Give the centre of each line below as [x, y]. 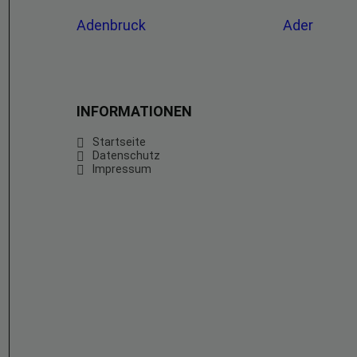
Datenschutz [126, 155]
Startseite [119, 142]
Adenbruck [113, 25]
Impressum [122, 169]
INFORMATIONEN [134, 111]
